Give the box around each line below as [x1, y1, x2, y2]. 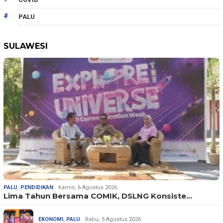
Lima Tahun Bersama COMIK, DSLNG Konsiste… [3, 191, 192, 201]
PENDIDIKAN [20, 184, 53, 191]
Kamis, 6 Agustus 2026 [58, 184, 117, 191]
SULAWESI [3, 41, 48, 51]
